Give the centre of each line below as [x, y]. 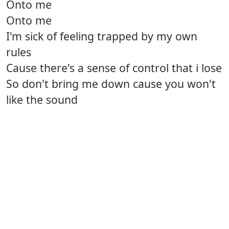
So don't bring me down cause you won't [111, 84]
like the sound [42, 100]
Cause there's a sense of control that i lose [114, 68]
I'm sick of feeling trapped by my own [102, 36]
